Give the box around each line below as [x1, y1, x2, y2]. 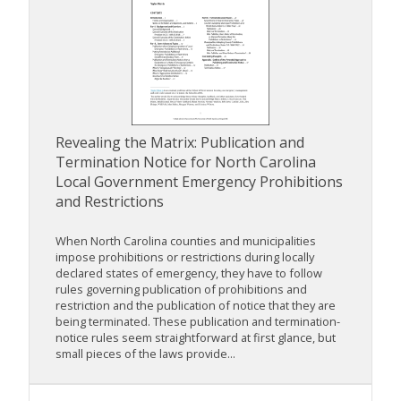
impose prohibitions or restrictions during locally [55, 249, 314, 266]
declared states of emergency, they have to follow [55, 265, 322, 282]
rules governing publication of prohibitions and [55, 281, 307, 298]
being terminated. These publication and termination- [55, 313, 340, 330]
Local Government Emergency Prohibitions [55, 172, 343, 192]
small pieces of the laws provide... [55, 346, 235, 363]
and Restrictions [55, 192, 164, 212]
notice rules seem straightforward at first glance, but [55, 329, 336, 346]
